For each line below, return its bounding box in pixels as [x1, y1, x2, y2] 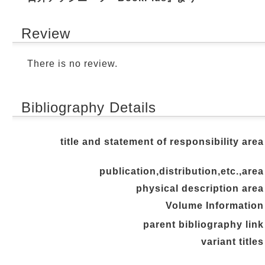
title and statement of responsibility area [60, 137, 264, 147]
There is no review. [27, 59, 118, 69]
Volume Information [166, 201, 264, 211]
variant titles [201, 237, 264, 247]
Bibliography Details [21, 99, 156, 115]
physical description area [136, 183, 264, 193]
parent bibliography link [143, 219, 264, 230]
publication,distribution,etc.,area [99, 166, 264, 176]
